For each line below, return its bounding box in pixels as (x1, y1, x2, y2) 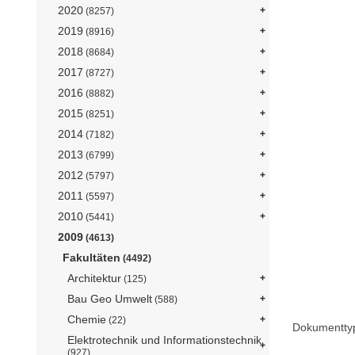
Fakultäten (63, 250, 120, 264)
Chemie (67, 312, 106, 326)
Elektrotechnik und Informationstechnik (67, 333, 261, 346)
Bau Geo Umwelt (67, 292, 152, 305)
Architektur (67, 271, 121, 284)
